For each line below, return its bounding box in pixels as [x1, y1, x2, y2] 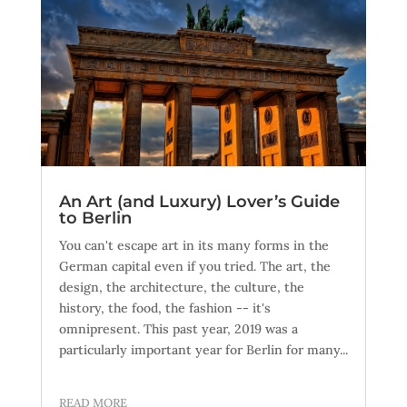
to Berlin [58, 208, 132, 229]
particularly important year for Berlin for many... [58, 342, 348, 359]
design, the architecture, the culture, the [58, 279, 304, 296]
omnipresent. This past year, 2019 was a [58, 321, 298, 338]
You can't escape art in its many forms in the [58, 237, 329, 254]
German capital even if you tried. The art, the [58, 258, 331, 275]
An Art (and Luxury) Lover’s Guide [58, 192, 340, 213]
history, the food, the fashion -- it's [58, 300, 271, 317]
